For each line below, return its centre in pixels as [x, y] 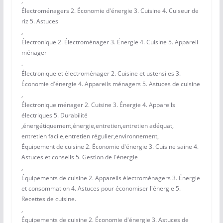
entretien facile [42, 136]
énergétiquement [47, 126]
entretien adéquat [147, 126]
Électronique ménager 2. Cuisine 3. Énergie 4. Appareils [98, 105]
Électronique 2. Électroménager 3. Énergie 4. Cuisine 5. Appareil [110, 42]
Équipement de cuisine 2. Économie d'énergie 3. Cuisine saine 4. [110, 147]
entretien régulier [89, 136]
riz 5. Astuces [40, 21]
